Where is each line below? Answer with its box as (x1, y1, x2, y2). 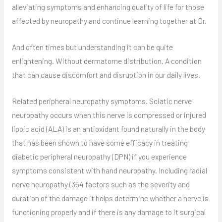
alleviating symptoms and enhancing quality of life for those (11, 1, 204, 11)
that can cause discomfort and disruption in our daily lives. (11, 69, 200, 79)
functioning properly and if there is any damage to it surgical (11, 207, 206, 217)
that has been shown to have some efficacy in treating (11, 137, 188, 147)
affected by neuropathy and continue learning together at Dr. (11, 15, 207, 25)
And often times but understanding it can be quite (11, 42, 173, 52)
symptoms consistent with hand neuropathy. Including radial (11, 165, 207, 175)
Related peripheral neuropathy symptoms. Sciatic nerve (11, 96, 192, 106)
